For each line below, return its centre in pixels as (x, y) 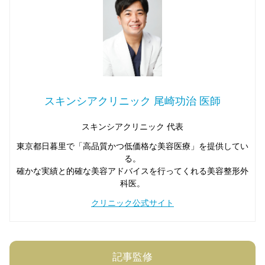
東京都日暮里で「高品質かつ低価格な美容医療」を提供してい (132, 146)
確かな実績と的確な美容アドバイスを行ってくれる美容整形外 (132, 171)
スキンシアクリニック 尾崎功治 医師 (132, 101)
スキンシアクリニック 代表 (132, 127)
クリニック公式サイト (132, 203)
